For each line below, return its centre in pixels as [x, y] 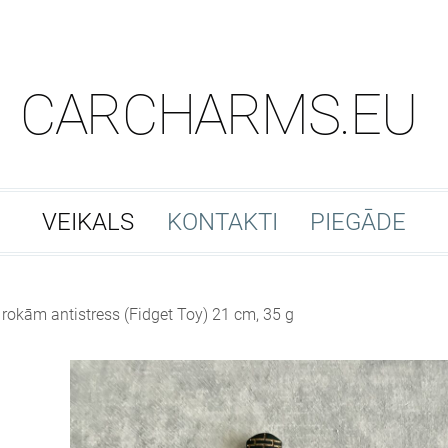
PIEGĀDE [357, 222]
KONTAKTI [222, 222]
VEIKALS [88, 222]
